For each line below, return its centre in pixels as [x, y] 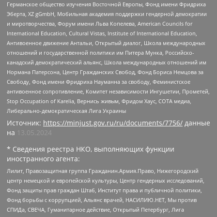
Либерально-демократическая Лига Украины [66, 111]
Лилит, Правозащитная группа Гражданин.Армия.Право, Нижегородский [103, 171]
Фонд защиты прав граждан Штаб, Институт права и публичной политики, [104, 190]
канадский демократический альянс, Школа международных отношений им [107, 62]
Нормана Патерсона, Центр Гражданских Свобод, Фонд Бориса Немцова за [105, 72]
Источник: [25, 123]
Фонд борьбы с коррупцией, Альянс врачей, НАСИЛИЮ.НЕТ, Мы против [102, 200]
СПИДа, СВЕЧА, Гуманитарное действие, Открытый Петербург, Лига [95, 210]
